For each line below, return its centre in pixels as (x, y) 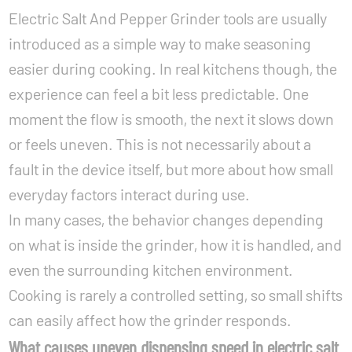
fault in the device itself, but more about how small (171, 169)
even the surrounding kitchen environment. (151, 269)
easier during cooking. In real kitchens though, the (173, 68)
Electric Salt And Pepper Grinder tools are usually (168, 18)
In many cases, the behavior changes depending (167, 219)
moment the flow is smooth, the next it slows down (172, 119)
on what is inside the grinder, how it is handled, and (176, 244)
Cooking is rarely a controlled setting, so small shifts (176, 295)
